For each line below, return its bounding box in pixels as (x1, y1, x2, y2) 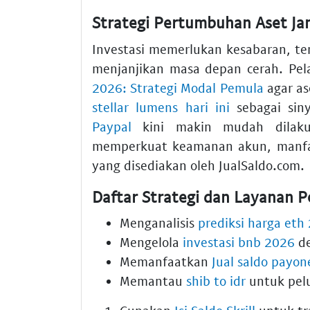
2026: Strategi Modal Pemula (92, 79, 264, 95)
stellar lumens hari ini (92, 98, 230, 115)
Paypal (92, 118, 131, 134)
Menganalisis (120, 215, 198, 231)
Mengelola (120, 234, 183, 250)
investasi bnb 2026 (183, 234, 295, 250)
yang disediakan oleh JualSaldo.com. (92, 156, 304, 173)
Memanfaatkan (120, 253, 212, 270)
